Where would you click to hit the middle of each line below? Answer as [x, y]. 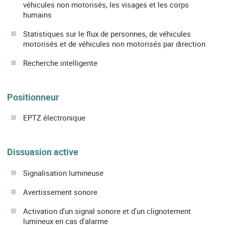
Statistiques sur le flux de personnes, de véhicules [107, 34]
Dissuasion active [43, 152]
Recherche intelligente [60, 63]
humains [37, 15]
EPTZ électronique [54, 118]
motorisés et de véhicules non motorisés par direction [114, 44]
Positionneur [33, 97]
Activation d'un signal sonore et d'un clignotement [107, 211]
